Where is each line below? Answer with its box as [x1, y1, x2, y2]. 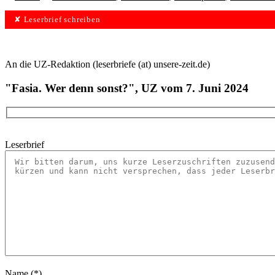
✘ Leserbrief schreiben [14, 15, 101, 25]
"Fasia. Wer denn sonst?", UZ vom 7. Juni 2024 [5, 81, 249, 95]
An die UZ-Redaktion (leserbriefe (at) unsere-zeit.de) [5, 59, 210, 70]
